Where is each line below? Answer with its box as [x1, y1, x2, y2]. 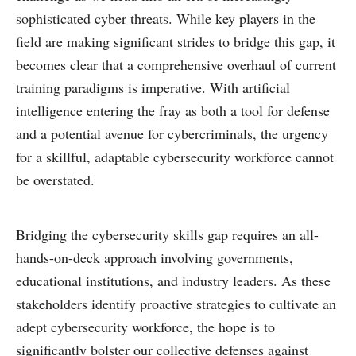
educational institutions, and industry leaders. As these [16, 271, 331, 291]
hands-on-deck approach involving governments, [16, 248, 293, 268]
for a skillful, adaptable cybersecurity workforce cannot [16, 147, 334, 167]
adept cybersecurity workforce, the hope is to [16, 317, 275, 337]
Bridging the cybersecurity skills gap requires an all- [16, 225, 319, 245]
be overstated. [16, 170, 95, 190]
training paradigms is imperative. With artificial [16, 78, 290, 98]
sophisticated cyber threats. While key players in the [16, 9, 315, 29]
